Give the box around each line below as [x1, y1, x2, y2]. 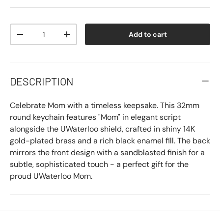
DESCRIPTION [10, 74, 74, 87]
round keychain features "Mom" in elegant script [10, 111, 181, 122]
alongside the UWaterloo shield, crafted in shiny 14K [10, 123, 195, 134]
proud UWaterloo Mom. [10, 170, 92, 181]
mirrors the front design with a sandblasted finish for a [10, 147, 205, 158]
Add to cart [128, 30, 167, 39]
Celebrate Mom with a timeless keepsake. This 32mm [10, 100, 199, 110]
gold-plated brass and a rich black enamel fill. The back [10, 135, 210, 146]
